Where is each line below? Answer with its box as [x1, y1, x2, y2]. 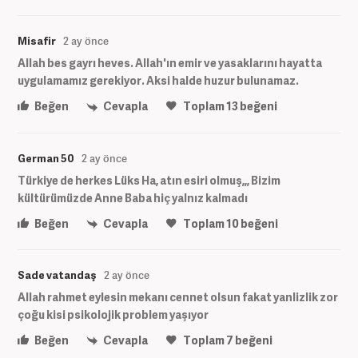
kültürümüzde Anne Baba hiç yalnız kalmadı [18, 189, 248, 205]
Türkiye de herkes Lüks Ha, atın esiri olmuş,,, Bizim [18, 172, 280, 188]
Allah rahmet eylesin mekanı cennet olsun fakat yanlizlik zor [18, 288, 338, 304]
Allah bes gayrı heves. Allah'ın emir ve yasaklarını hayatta [18, 55, 322, 71]
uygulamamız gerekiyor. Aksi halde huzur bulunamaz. [18, 73, 299, 89]
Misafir [18, 34, 56, 49]
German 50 [18, 150, 74, 165]
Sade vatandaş [18, 267, 97, 282]
